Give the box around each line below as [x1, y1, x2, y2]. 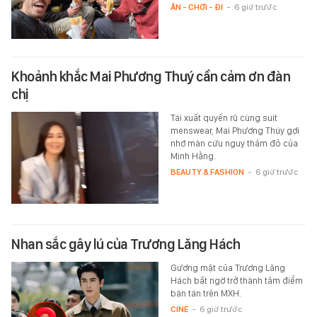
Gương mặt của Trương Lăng [170, 262, 285, 273]
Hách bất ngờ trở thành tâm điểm [170, 275, 303, 286]
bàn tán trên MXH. [170, 287, 241, 299]
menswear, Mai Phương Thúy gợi [170, 125, 299, 136]
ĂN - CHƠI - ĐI [170, 1, 223, 12]
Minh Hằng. [170, 150, 216, 161]
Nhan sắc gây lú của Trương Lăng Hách [11, 235, 240, 253]
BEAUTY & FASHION [170, 166, 244, 177]
